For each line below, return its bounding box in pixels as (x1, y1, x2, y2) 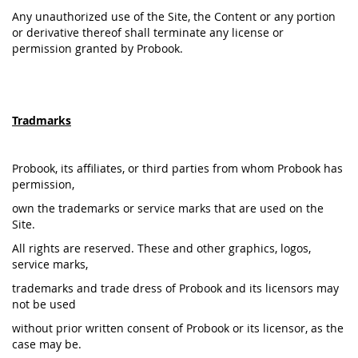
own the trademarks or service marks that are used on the (12, 201, 324, 216)
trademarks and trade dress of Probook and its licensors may (12, 280, 339, 296)
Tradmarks (12, 113, 71, 128)
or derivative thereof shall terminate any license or (12, 25, 284, 40)
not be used (12, 296, 76, 312)
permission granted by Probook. (12, 41, 183, 56)
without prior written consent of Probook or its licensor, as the (12, 320, 344, 336)
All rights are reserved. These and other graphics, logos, (12, 241, 311, 256)
